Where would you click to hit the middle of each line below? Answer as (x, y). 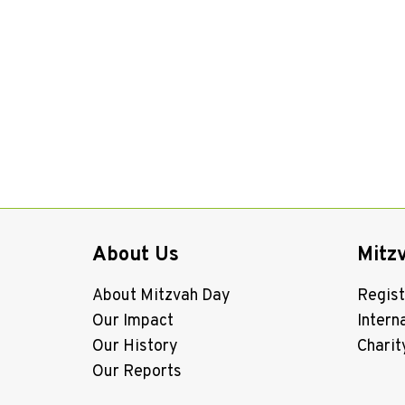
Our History (135, 346)
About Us (136, 255)
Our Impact (133, 321)
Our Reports (137, 372)
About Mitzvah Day (161, 296)
